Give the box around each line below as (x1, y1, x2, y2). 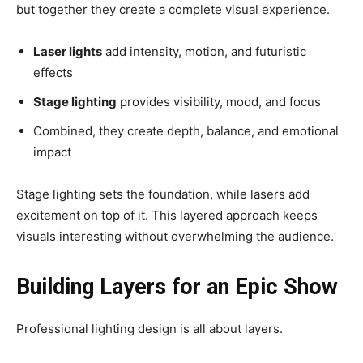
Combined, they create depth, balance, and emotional (33, 123, 339, 139)
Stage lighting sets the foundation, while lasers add (16, 186, 310, 203)
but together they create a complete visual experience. (16, 2, 330, 18)
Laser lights (33, 44, 102, 60)
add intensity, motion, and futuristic (102, 44, 306, 60)
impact (33, 144, 71, 160)
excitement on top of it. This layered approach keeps (16, 207, 318, 224)
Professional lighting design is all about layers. (16, 321, 283, 337)
